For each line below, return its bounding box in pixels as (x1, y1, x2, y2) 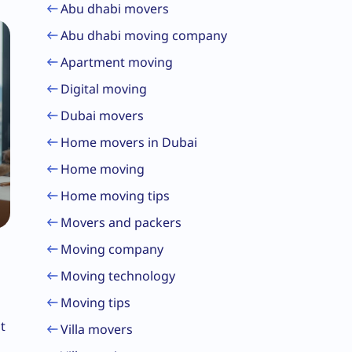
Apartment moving (60, 53, 173, 71)
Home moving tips (60, 187, 170, 204)
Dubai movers (60, 107, 144, 124)
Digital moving (60, 80, 147, 97)
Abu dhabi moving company (60, 27, 227, 44)
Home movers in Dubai (60, 134, 197, 151)
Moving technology (60, 267, 175, 284)
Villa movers (60, 321, 133, 338)
